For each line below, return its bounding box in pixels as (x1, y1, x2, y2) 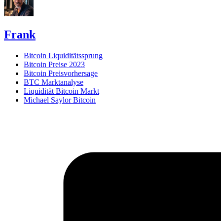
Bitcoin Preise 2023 (24, 60, 85, 69)
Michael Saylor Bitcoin (24, 95, 96, 104)
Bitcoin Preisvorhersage (24, 69, 98, 77)
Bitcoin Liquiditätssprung (24, 51, 103, 60)
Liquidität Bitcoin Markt (24, 86, 99, 95)
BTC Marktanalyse (24, 77, 83, 86)
